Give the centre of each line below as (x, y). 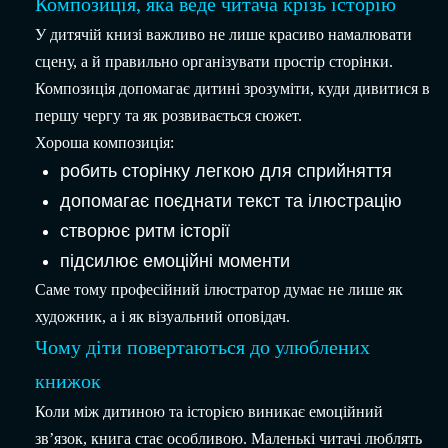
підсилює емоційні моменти (175, 261)
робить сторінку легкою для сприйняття (226, 171)
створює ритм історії (145, 231)
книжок (68, 381)
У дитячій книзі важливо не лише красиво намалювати (223, 35)
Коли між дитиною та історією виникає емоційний (209, 412)
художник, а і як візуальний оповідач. (162, 317)
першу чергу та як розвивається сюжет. (168, 116)
